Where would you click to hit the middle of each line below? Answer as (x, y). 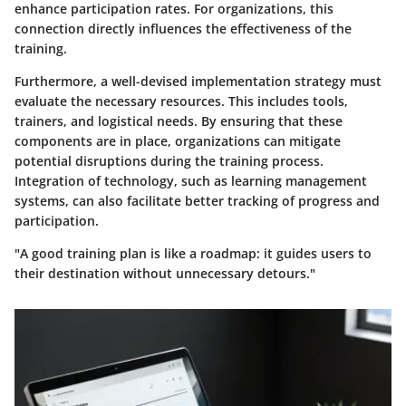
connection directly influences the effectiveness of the (183, 28)
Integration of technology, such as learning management (191, 180)
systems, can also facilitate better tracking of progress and (197, 200)
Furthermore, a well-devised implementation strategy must (198, 81)
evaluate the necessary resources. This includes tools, (181, 101)
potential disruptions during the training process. (169, 160)
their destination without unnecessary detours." (165, 273)
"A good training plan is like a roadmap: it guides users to (193, 253)
